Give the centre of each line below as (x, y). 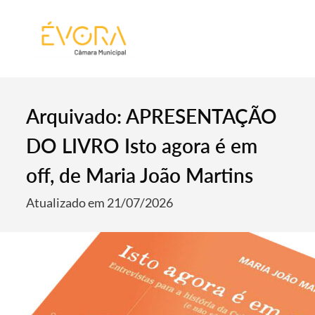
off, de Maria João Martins (140, 175)
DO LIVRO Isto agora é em (142, 146)
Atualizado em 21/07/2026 (100, 202)
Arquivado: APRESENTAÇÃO (152, 116)
